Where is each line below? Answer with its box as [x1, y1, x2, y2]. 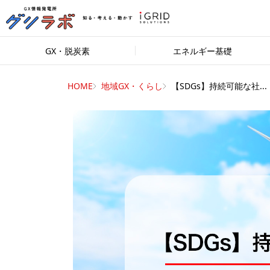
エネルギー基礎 [173, 45, 232, 57]
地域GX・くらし [101, 80, 163, 92]
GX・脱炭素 [45, 45, 90, 57]
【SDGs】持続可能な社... [171, 80, 267, 92]
